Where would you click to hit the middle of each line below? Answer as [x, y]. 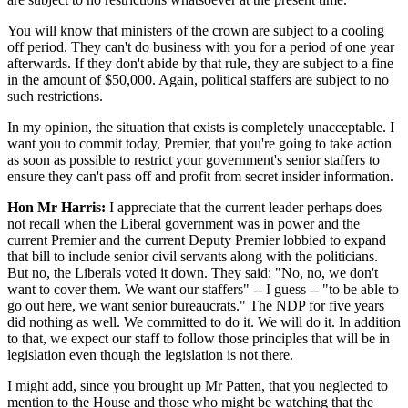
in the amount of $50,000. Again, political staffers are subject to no [198, 79]
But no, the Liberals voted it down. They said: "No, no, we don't [193, 272]
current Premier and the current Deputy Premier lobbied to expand [197, 240]
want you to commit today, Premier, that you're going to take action [199, 143]
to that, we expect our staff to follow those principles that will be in [199, 338]
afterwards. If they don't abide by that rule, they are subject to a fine [200, 63]
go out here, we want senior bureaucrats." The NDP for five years [196, 305]
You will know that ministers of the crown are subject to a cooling [196, 30]
